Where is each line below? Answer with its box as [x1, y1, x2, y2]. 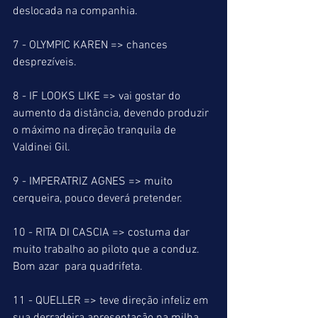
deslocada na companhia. [13, 4, 141, 18]
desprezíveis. [13, 55, 77, 70]
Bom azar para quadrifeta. [13, 260, 143, 274]
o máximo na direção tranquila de [13, 124, 179, 138]
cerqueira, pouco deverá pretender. [13, 192, 182, 206]
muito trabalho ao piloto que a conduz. [13, 243, 202, 257]
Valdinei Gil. [13, 141, 70, 155]
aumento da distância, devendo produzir [13, 106, 212, 121]
